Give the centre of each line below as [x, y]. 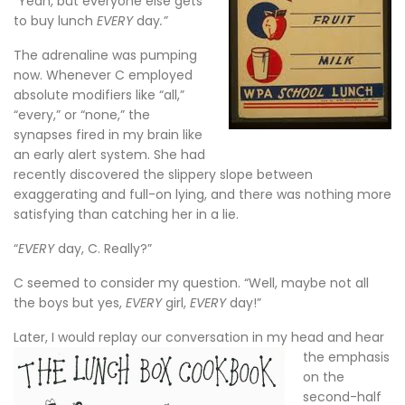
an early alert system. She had [109, 155]
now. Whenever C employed [103, 75]
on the [324, 377]
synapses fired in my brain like [108, 135]
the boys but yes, [70, 303]
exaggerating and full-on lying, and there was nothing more [202, 194]
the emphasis [346, 357]
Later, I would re [62, 337]
